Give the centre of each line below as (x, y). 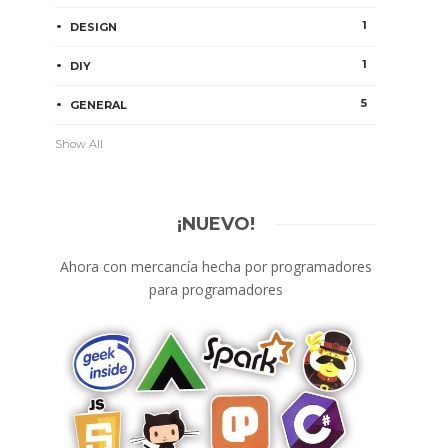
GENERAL (99, 105)
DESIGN (94, 27)
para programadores (215, 289)
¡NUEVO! (215, 224)
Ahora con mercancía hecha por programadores (215, 266)
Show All (79, 144)
